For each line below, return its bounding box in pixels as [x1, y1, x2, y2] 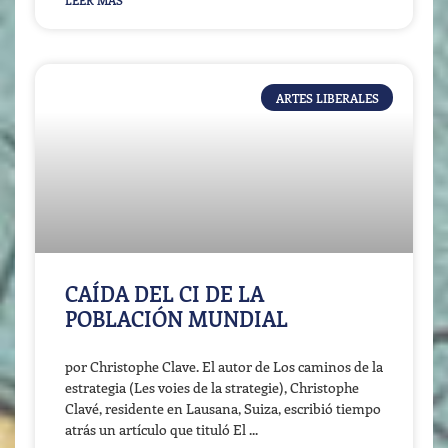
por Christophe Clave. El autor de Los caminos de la [65, 357, 383, 377]
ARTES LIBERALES [275, 89, 379, 106]
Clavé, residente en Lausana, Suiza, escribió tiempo [65, 399, 381, 419]
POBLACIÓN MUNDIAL [65, 304, 288, 333]
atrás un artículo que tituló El [65, 420, 246, 440]
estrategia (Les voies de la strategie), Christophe [65, 378, 359, 398]
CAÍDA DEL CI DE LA [65, 279, 264, 308]
